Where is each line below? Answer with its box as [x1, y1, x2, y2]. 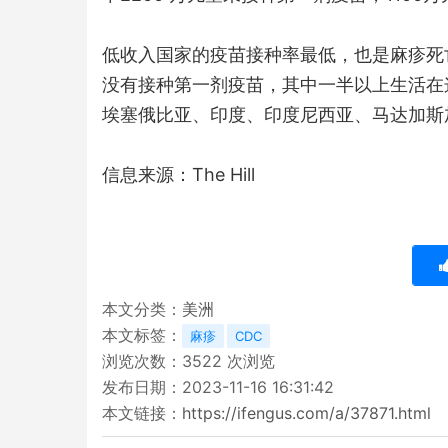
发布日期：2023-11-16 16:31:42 [102, 377, 334, 397]
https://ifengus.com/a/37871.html [182, 403, 431, 423]
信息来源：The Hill [102, 164, 255, 185]
